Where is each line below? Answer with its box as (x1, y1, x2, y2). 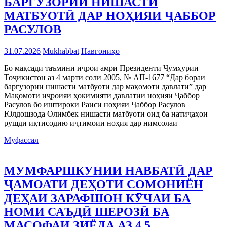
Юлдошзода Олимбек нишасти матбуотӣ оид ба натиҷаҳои (4, 109, 208, 118)
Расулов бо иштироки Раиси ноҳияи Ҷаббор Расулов (4, 100, 185, 109)
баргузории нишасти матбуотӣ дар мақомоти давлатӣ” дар (4, 82, 206, 91)
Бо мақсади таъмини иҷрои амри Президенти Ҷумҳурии (4, 63, 199, 72)
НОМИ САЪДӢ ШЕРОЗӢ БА (4, 205, 169, 218)
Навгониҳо (81, 46, 120, 55)
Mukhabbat (43, 46, 79, 55)
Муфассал (4, 135, 39, 144)
